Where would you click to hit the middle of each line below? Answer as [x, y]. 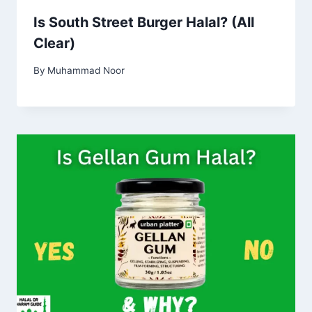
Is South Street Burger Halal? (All [144, 22]
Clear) [54, 43]
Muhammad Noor [86, 70]
